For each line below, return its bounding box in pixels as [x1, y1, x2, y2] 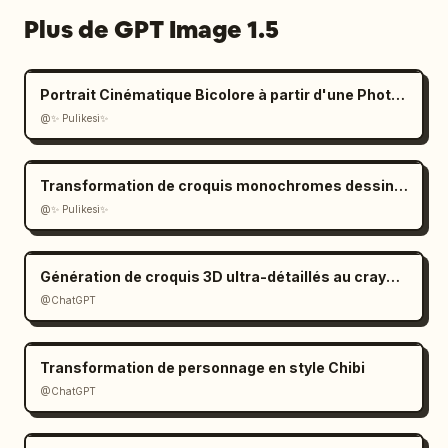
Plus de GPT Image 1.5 [24, 14, 279, 45]
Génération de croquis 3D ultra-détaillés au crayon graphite [386, 268, 400, 285]
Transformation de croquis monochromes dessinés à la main [394, 177, 408, 194]
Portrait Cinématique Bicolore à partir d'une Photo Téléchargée [391, 86, 405, 103]
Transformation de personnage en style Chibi [40, 359, 365, 376]
